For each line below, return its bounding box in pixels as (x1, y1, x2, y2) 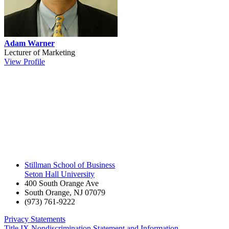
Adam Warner (4, 38, 55, 48)
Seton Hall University (25, 169, 95, 178)
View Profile (4, 57, 45, 66)
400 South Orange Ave (25, 178, 99, 188)
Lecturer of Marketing (4, 48, 75, 57)
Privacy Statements (4, 214, 65, 223)
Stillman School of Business (25, 160, 115, 169)
